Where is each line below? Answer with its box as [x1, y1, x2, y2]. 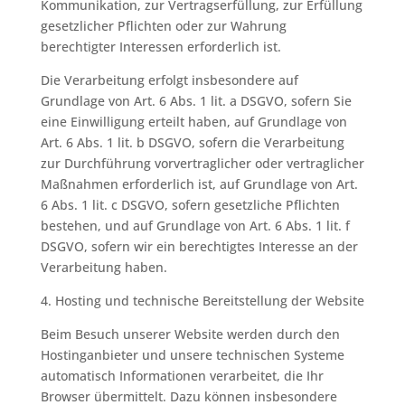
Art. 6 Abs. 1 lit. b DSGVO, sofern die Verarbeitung [40, 134, 344, 151]
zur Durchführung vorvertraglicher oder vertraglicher [40, 155, 364, 172]
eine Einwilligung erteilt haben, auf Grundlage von [40, 113, 347, 130]
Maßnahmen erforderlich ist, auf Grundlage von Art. [40, 175, 358, 193]
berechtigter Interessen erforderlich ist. [40, 38, 281, 55]
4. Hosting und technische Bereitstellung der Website [40, 292, 364, 309]
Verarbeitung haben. [40, 259, 167, 276]
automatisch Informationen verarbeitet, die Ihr [40, 367, 324, 384]
